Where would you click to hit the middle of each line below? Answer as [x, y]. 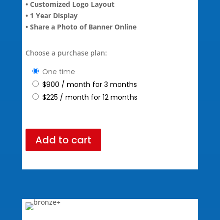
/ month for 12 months [98, 97]
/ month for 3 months [99, 84]
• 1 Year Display [51, 15]
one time [61, 71]
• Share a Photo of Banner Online [81, 27]
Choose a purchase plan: [66, 53]
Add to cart [63, 140]
